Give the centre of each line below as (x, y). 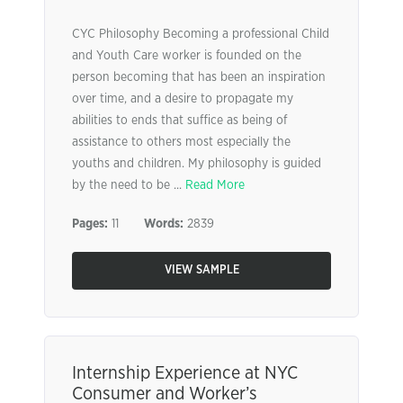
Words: (164, 224)
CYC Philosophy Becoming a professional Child (201, 34)
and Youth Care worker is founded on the (187, 56)
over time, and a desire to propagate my (183, 99)
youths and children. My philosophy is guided (197, 164)
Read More (215, 185)
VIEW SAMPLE (201, 270)
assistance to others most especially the (181, 142)
